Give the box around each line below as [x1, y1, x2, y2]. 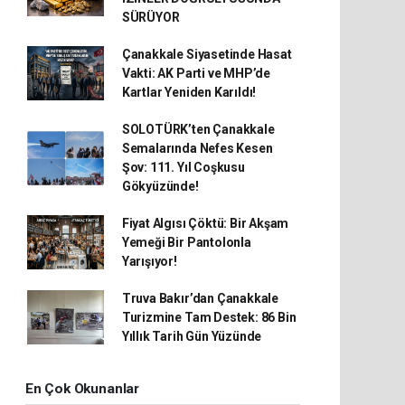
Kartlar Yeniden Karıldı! [121, 84, 257, 99]
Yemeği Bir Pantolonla [121, 234, 251, 250]
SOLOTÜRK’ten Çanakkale [121, 121, 275, 137]
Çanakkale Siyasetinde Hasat [121, 46, 292, 61]
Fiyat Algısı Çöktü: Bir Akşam [121, 215, 289, 231]
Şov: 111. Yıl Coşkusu [121, 159, 245, 174]
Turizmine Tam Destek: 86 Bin [121, 309, 297, 325]
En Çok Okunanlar [25, 380, 139, 397]
